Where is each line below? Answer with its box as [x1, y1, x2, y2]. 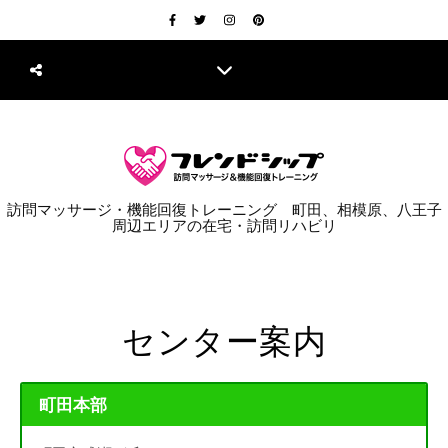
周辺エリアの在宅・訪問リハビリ [111, 215, 337, 235]
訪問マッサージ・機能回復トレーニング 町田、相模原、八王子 [6, 199, 442, 219]
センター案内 [122, 317, 326, 361]
